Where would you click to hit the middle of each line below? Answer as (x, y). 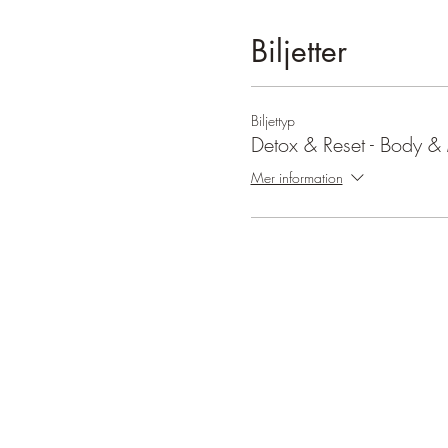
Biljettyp (272, 120)
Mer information (296, 178)
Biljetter (298, 51)
